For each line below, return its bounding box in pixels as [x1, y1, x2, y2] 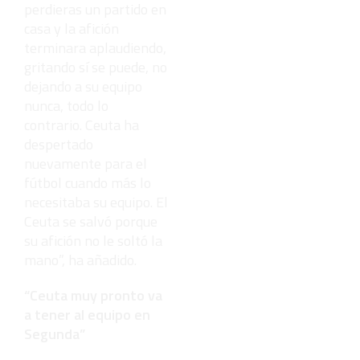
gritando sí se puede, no [24, 55, 167, 78]
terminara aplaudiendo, [24, 36, 166, 59]
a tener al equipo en [24, 303, 150, 325]
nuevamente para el [24, 152, 147, 174]
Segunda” [24, 322, 85, 345]
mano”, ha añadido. [24, 248, 137, 271]
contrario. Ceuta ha [24, 113, 139, 136]
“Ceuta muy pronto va [24, 284, 162, 306]
